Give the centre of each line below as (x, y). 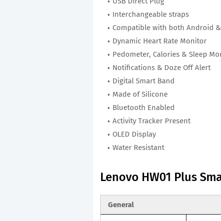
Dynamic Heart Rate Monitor (160, 41)
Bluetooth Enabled (144, 107)
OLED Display (134, 134)
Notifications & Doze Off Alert (162, 67)
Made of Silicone (140, 94)
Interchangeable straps (151, 14)
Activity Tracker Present (151, 121)
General (121, 204)
